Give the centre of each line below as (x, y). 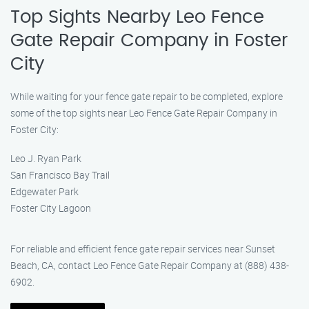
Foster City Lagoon (51, 208)
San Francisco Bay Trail (60, 175)
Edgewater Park (44, 191)
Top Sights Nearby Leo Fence (137, 17)
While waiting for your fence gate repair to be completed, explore (147, 96)
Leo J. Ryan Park (46, 158)
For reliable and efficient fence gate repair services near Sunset (143, 249)
